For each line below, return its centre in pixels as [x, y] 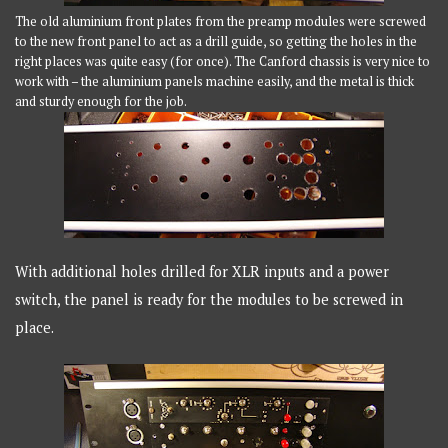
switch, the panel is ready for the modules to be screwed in [209, 300]
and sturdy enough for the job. [101, 101]
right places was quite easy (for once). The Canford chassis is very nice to [223, 61]
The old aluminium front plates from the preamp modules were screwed [221, 21]
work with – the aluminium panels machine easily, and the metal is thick [215, 81]
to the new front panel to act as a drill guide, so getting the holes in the [216, 41]
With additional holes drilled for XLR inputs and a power [202, 272]
